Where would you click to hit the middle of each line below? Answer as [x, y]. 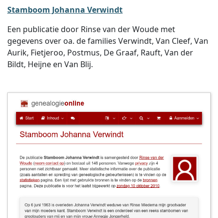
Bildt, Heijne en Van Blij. [50, 64]
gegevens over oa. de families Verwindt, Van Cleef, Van [108, 41]
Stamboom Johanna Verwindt [65, 10]
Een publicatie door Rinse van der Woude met [91, 29]
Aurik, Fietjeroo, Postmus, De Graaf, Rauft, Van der [100, 53]
